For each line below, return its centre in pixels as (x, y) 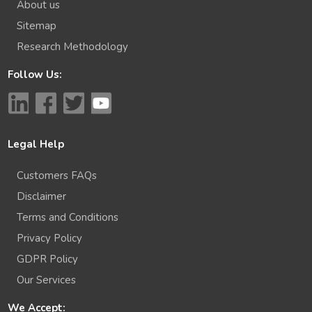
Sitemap (37, 25)
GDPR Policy (48, 259)
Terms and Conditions (68, 218)
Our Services (47, 280)
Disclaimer (42, 197)
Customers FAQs (57, 176)
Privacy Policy (50, 239)
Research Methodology (73, 46)
